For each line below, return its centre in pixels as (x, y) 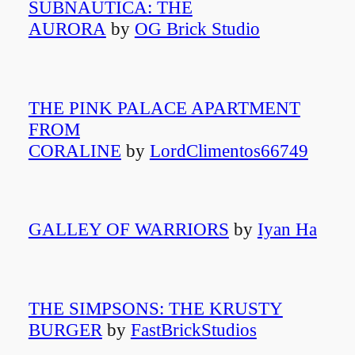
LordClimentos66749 (229, 150)
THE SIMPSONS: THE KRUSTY (155, 308)
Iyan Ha (287, 229)
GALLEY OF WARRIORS (128, 229)
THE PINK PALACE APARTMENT (164, 107)
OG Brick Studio (197, 29)
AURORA (67, 29)
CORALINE (74, 150)
